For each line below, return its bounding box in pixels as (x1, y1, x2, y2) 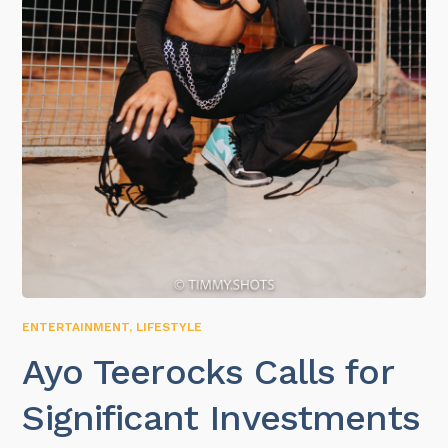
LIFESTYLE (136, 319, 203, 334)
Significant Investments (22, 396, 420, 439)
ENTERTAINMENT (22, 319, 130, 334)
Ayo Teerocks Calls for (22, 350, 393, 393)
